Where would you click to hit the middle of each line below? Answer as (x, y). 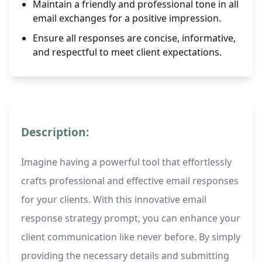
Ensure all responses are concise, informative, (134, 38)
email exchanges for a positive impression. (127, 18)
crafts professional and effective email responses (130, 181)
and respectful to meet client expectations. (127, 52)
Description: (55, 132)
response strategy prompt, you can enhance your (131, 218)
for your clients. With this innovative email (114, 200)
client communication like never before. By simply (131, 237)
